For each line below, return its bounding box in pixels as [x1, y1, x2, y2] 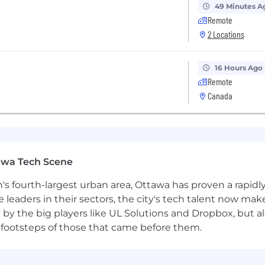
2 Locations [207, 28, 244, 40]
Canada [207, 90, 232, 101]
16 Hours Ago [214, 63, 263, 72]
